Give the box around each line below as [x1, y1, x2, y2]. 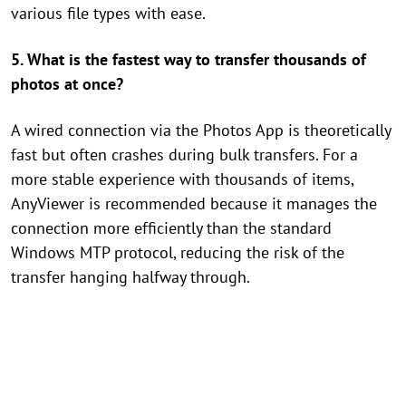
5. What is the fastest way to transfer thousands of [11, 49, 366, 71]
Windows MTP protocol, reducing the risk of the [11, 242, 344, 264]
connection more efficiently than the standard [11, 217, 332, 239]
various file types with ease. [11, 3, 206, 24]
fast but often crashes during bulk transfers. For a [11, 144, 358, 166]
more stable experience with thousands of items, [11, 169, 353, 190]
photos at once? [11, 73, 123, 95]
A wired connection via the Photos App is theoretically [11, 120, 391, 141]
